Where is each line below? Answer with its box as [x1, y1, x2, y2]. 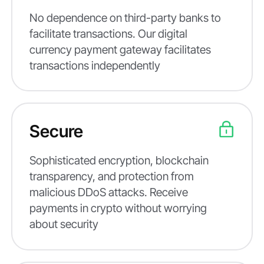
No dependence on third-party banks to [29, 10, 221, 25]
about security [29, 217, 98, 232]
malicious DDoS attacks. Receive [29, 185, 188, 200]
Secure [29, 120, 83, 141]
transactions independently [29, 58, 160, 72]
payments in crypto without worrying [29, 201, 207, 216]
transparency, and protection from [29, 169, 194, 184]
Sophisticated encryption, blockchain [29, 153, 209, 168]
